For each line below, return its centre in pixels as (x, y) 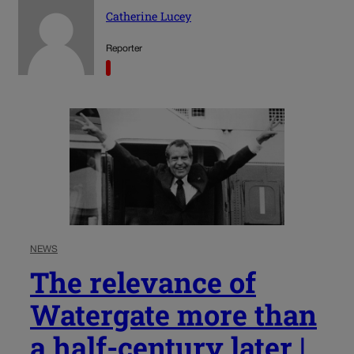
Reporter (124, 49)
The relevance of (143, 282)
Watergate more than (173, 314)
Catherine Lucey (149, 17)
